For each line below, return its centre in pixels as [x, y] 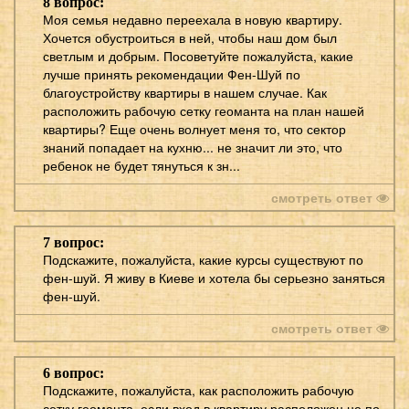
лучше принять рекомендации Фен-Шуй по [172, 73]
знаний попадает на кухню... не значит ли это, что [193, 147]
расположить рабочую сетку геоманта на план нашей [204, 110]
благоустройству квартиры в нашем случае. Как [185, 92]
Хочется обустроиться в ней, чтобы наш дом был [190, 37]
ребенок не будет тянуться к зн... [142, 165]
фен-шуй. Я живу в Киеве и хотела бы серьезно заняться [214, 277]
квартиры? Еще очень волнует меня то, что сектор [194, 128]
